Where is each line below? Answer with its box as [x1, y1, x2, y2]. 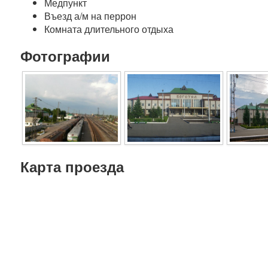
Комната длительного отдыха [44, 22, 174, 36]
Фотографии [20, 45, 111, 66]
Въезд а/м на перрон [44, 9, 137, 23]
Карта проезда [20, 156, 124, 176]
